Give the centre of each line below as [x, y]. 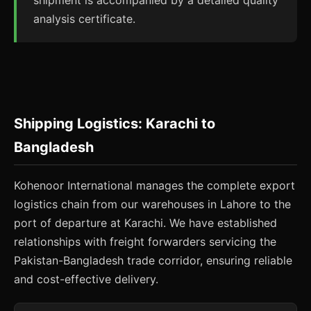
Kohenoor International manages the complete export [154, 185]
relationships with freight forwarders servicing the [145, 242]
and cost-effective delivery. [86, 279]
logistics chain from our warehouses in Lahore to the [152, 204]
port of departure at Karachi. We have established [145, 223]
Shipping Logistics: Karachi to [115, 124]
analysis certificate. [84, 19]
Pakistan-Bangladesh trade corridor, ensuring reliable [153, 260]
